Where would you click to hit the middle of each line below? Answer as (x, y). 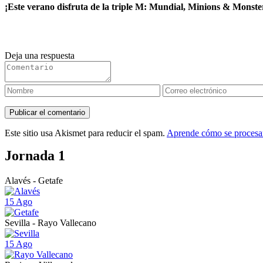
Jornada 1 (35, 156)
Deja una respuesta (40, 56)
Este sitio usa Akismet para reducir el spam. (86, 133)
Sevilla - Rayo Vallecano (50, 223)
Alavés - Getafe (34, 181)
